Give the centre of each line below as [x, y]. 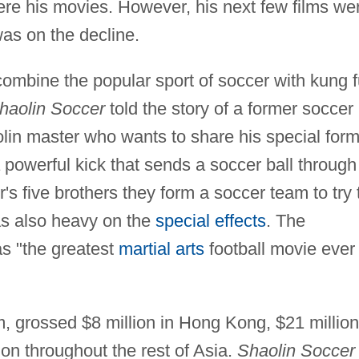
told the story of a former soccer [229, 108]
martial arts [161, 248]
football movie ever [279, 248]
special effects [210, 220]
